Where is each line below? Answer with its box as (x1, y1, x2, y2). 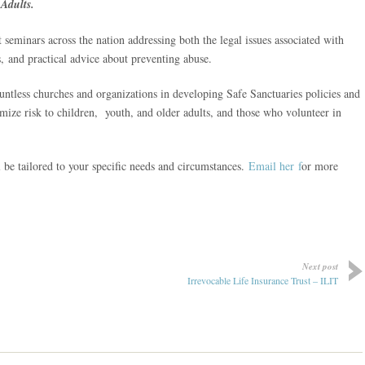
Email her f (244, 158, 301, 174)
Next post (302, 260, 338, 273)
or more (301, 158, 338, 174)
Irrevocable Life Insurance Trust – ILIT (187, 274, 338, 287)
